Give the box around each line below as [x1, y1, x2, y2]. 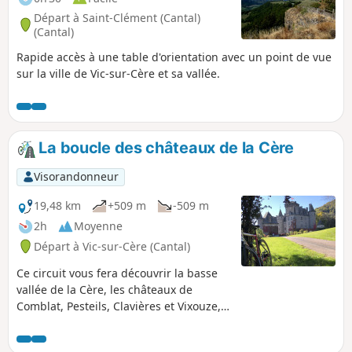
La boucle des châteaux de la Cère [35, 137, 294, 157]
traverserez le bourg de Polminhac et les [16, 331, 230, 346]
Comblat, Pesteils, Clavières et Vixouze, [16, 298, 221, 313]
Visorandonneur [33, 169, 119, 185]
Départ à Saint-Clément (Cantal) [34, 9, 200, 25]
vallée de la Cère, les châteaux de [16, 281, 192, 297]
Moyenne [74, 218, 123, 234]
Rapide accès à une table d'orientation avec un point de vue [16, 49, 332, 64]
